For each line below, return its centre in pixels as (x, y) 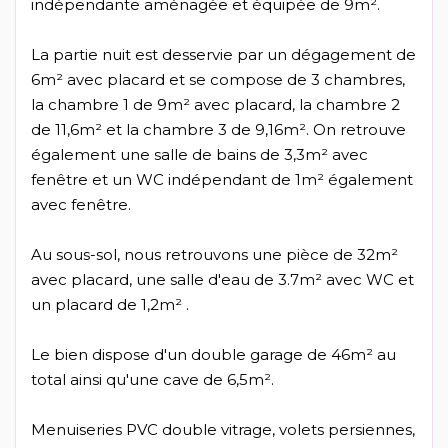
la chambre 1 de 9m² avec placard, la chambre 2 (215, 105)
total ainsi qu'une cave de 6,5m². (152, 380)
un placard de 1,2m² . (110, 305)
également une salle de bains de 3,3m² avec (199, 155)
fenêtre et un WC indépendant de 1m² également (222, 180)
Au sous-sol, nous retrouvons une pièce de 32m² (214, 255)
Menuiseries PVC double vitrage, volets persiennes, (223, 430)
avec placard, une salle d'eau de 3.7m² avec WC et (222, 280)
